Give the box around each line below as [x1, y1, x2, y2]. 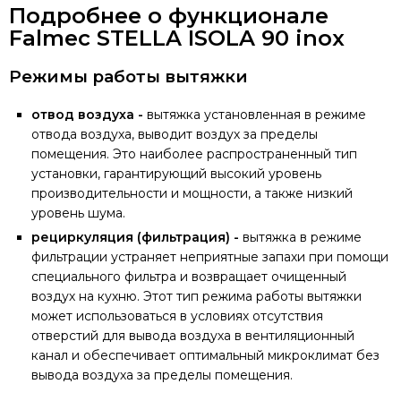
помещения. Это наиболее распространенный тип [31, 146, 357, 162]
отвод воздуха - [31, 107, 147, 123]
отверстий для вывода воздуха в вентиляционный [31, 328, 354, 344]
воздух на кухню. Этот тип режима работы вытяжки [31, 288, 362, 304]
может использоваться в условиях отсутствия [31, 308, 323, 324]
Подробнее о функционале [9, 3, 328, 29]
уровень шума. [31, 205, 125, 221]
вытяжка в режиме [243, 229, 362, 245]
